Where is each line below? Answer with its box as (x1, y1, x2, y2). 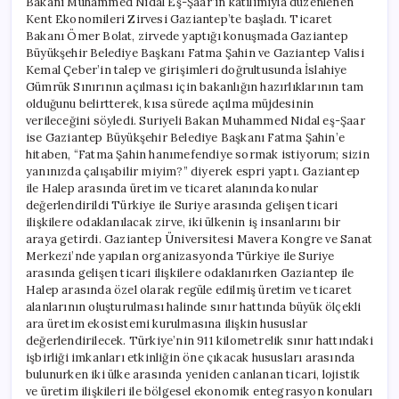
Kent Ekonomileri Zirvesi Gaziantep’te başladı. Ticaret (26, 11, 332, 27)
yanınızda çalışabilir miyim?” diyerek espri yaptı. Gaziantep (26, 163, 360, 179)
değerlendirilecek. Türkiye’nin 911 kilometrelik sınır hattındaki (26, 332, 373, 348)
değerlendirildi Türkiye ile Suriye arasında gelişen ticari (26, 197, 338, 213)
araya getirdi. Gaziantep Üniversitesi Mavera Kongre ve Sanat (26, 231, 373, 247)
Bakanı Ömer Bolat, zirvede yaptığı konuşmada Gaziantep (26, 28, 348, 44)
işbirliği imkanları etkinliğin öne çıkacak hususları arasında (26, 349, 355, 365)
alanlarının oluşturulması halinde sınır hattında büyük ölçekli (26, 298, 362, 314)
